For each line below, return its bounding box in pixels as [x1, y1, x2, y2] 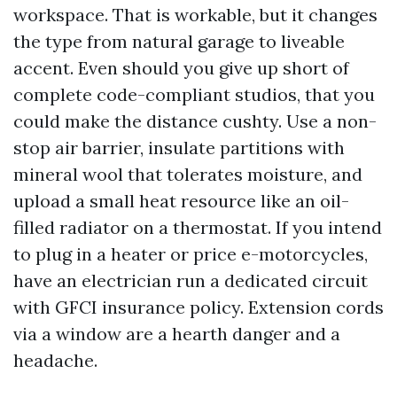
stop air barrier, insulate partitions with [13, 136, 345, 159]
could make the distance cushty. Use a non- [13, 109, 377, 132]
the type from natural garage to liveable [13, 29, 345, 52]
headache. [13, 348, 97, 371]
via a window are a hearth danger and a [13, 322, 340, 345]
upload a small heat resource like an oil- [13, 189, 349, 212]
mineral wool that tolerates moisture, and [13, 162, 362, 185]
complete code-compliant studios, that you [13, 82, 375, 105]
